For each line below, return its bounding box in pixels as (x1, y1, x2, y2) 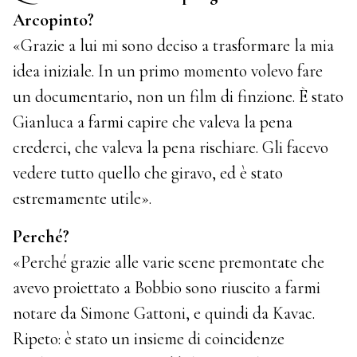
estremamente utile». (13, 187, 152, 209)
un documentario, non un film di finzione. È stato (13, 85, 344, 107)
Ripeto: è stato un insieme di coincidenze (13, 328, 285, 350)
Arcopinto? (13, 9, 95, 30)
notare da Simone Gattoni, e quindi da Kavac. (13, 303, 316, 324)
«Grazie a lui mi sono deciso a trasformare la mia (13, 34, 335, 56)
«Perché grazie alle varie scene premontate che (13, 252, 325, 273)
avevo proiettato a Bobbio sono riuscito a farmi (13, 277, 321, 299)
